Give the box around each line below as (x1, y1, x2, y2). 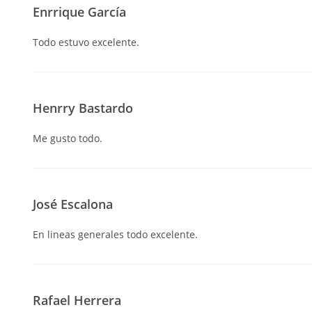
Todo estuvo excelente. (33, 35, 139, 49)
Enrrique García (33, 3, 126, 20)
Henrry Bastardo (33, 99, 133, 116)
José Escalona (33, 195, 113, 212)
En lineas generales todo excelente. (33, 227, 198, 241)
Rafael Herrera (33, 291, 121, 309)
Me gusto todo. (33, 131, 102, 145)
